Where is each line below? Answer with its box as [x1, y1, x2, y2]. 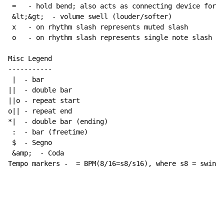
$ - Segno [8, 138, 52, 147]
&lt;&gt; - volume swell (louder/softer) [8, 12, 172, 21]
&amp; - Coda [8, 149, 64, 157]
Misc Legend [8, 54, 52, 63]
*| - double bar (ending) [8, 117, 108, 126]
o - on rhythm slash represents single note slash [8, 33, 212, 42]
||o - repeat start [8, 96, 80, 105]
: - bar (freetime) [8, 128, 88, 136]
